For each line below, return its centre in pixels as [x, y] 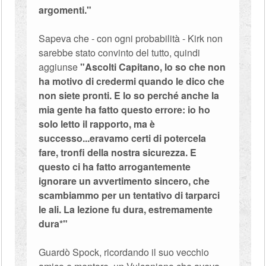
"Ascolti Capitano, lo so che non [153, 67]
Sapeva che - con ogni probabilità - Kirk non [131, 38]
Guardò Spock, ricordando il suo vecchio [124, 252]
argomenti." [65, 10]
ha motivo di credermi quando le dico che [132, 81]
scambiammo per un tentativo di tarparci [129, 195]
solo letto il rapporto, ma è [97, 124]
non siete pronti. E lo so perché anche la [129, 95]
